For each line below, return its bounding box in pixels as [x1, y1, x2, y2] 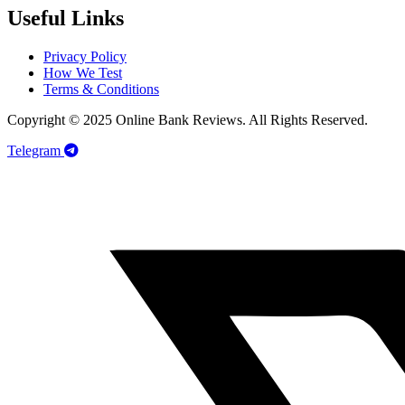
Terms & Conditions [43, 80, 159, 97]
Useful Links [7, 6, 124, 31]
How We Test [43, 64, 122, 80]
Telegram [7, 142, 61, 158]
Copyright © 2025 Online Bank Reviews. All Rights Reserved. [7, 111, 368, 127]
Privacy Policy [43, 48, 127, 64]
